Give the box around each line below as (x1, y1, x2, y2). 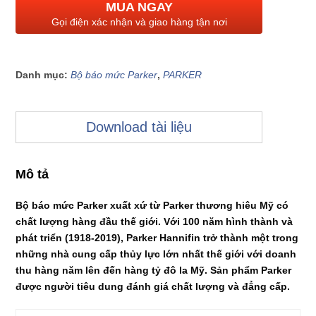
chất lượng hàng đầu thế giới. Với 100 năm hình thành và (16, 216, 293, 228)
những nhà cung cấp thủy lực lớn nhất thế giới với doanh (16, 248, 297, 260)
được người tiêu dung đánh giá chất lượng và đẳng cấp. (16, 281, 291, 293)
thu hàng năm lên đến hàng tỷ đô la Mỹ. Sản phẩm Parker (16, 265, 292, 276)
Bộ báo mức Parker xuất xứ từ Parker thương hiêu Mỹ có (16, 200, 289, 212)
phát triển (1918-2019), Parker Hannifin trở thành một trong (16, 232, 299, 244)
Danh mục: (16, 69, 71, 81)
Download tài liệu (86, 119, 193, 135)
